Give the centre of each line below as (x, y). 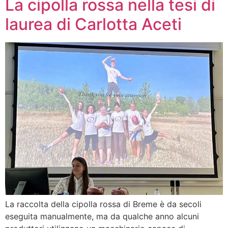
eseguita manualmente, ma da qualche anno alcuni (102, 216)
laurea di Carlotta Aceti (93, 24)
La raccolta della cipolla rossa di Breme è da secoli (103, 204)
